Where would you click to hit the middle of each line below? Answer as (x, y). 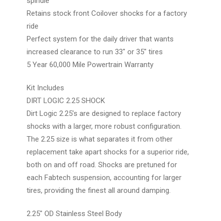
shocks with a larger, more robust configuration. (104, 126)
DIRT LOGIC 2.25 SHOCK (66, 100)
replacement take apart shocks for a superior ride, (108, 152)
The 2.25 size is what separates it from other (100, 139)
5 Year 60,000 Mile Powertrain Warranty (90, 64)
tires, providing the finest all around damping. (99, 190)
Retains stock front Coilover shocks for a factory (107, 13)
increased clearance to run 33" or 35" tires (95, 52)
